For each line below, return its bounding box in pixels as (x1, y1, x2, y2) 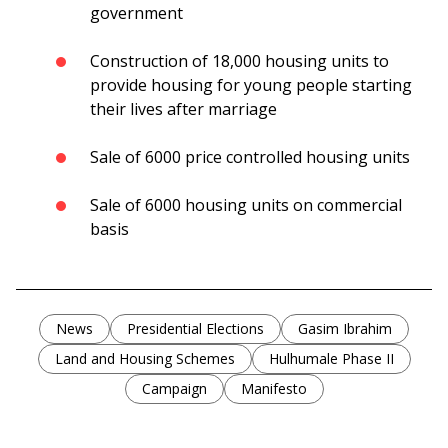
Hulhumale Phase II (268, 349, 394, 369)
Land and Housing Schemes (54, 349, 235, 369)
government (90, 2, 183, 25)
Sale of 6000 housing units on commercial (90, 194, 402, 217)
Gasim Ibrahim (298, 319, 392, 339)
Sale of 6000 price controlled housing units (90, 146, 410, 169)
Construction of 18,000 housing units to (90, 50, 389, 73)
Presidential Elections (127, 319, 264, 339)
